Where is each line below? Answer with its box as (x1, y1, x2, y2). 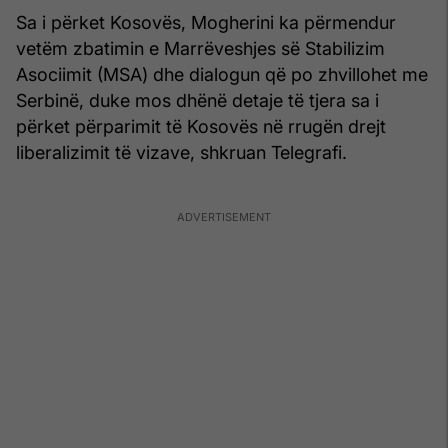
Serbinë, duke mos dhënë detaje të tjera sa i (16, 89, 379, 111)
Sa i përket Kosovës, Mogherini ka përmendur (16, 11, 396, 33)
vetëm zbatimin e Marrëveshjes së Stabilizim (16, 37, 385, 59)
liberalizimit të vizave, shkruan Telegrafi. (16, 141, 347, 163)
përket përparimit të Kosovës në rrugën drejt (16, 115, 386, 137)
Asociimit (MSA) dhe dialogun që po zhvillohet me (16, 63, 428, 85)
